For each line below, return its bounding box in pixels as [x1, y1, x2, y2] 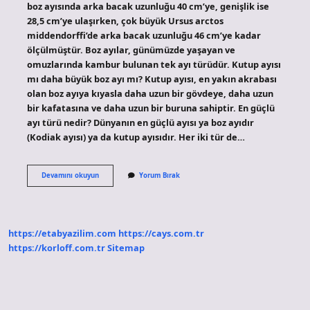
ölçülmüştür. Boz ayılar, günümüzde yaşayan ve [26, 43, 235, 56]
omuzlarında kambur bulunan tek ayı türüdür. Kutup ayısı [26, 57, 281, 71]
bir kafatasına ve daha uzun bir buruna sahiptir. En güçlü [26, 101, 275, 114]
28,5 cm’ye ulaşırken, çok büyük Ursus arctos [26, 14, 224, 27]
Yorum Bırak [138, 170, 180, 180]
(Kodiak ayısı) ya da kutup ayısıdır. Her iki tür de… [26, 130, 245, 143]
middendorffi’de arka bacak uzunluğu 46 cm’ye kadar [26, 28, 261, 42]
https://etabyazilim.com [8, 227, 116, 240]
